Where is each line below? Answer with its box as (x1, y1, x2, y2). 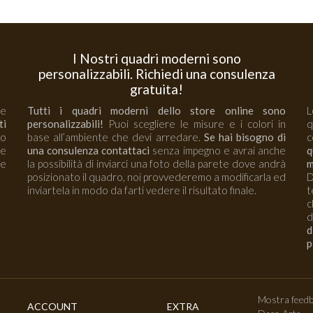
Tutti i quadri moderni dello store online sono (27, 104, 286, 117)
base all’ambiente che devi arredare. (27, 131, 204, 143)
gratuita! (130, 81, 183, 97)
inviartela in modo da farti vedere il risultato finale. (27, 184, 256, 196)
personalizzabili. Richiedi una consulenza (38, 66, 275, 82)
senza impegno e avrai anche (150, 144, 286, 156)
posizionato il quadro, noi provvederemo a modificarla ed (27, 170, 286, 183)
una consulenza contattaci (27, 144, 150, 156)
